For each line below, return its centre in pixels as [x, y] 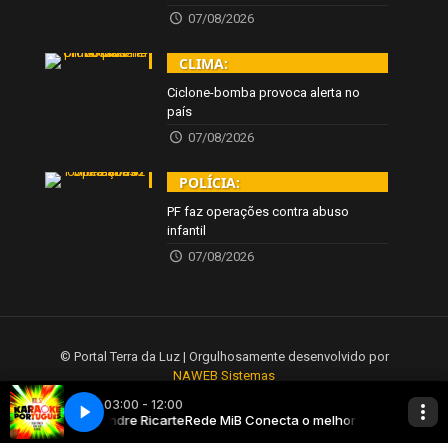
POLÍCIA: [210, 182]
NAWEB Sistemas [224, 375]
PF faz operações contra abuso [258, 211]
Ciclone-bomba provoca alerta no [264, 92]
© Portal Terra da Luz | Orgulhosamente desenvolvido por [224, 356]
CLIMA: [204, 63]
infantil [187, 230]
